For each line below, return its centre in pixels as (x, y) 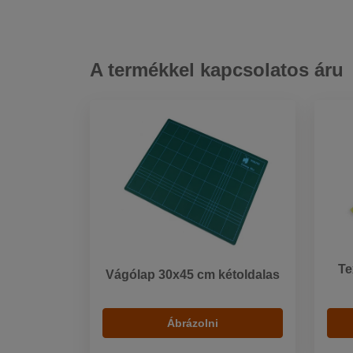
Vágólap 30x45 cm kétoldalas (193, 275)
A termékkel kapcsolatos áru (217, 70)
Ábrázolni (193, 323)
